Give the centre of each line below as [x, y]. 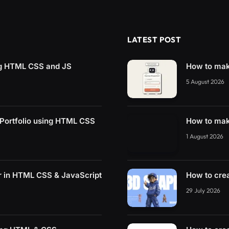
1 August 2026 [205, 136]
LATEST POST [154, 40]
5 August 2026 [205, 82]
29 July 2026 [203, 191]
